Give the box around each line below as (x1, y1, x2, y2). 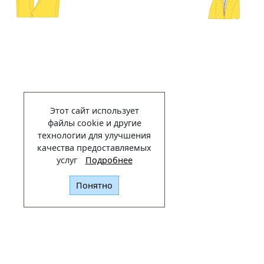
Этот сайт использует (49, 105, 139, 116)
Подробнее (85, 154, 133, 166)
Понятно (76, 180, 113, 191)
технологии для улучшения (38, 130, 151, 141)
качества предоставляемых (37, 142, 151, 153)
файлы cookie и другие (47, 117, 141, 128)
